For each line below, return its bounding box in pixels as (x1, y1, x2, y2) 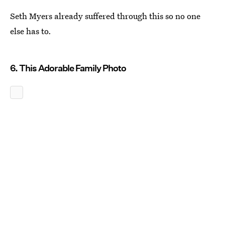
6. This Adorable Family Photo (10, 63, 126, 74)
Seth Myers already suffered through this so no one (10, 10, 200, 22)
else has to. (10, 25, 51, 37)
